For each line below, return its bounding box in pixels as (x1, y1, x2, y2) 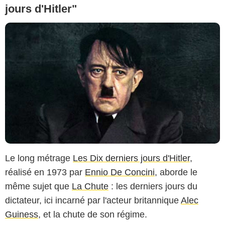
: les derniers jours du (108, 181, 197, 192)
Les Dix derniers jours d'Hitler (73, 153, 190, 164)
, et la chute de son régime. (38, 209, 147, 220)
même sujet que (5, 181, 72, 192)
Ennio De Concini (85, 167, 155, 178)
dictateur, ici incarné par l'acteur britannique (5, 195, 181, 206)
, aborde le (155, 167, 197, 178)
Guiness (5, 209, 38, 220)
